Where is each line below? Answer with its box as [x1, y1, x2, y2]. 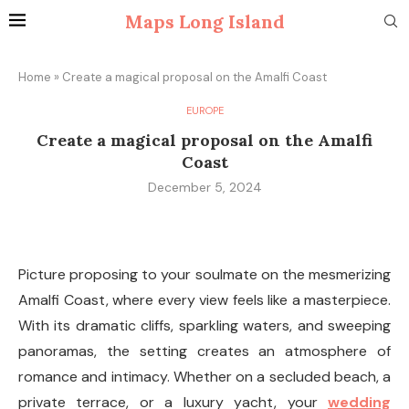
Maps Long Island [124, 10, 285, 33]
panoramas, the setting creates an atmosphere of [18, 341, 391, 361]
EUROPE [185, 104, 224, 117]
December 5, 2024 [147, 179, 262, 195]
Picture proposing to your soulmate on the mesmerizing [18, 265, 391, 284]
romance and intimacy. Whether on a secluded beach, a [18, 367, 391, 386]
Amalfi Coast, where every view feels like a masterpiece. [18, 290, 391, 309]
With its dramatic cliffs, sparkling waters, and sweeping [18, 316, 391, 335]
